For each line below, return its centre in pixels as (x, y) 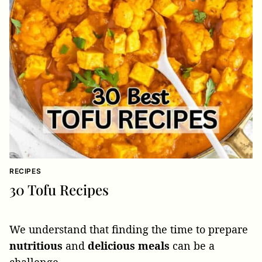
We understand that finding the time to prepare (129, 229)
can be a (192, 246)
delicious (111, 246)
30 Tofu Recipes (59, 189)
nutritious (36, 246)
